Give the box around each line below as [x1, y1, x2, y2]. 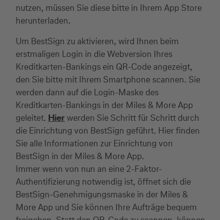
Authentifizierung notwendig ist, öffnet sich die [16, 175, 191, 188]
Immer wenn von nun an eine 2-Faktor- [16, 162, 162, 175]
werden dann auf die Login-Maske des [16, 85, 159, 98]
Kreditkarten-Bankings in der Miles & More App [16, 98, 193, 111]
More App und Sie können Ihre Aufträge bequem [16, 200, 197, 213]
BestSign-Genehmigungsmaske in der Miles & [16, 188, 188, 200]
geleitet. [16, 111, 48, 124]
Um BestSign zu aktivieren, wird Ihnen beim [16, 34, 179, 47]
